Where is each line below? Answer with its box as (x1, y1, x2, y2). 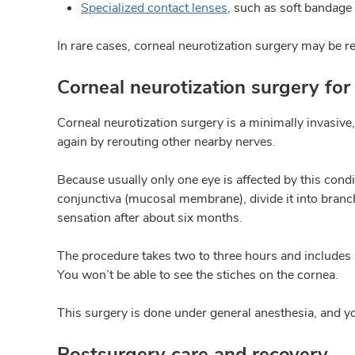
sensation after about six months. (57, 209, 242, 227)
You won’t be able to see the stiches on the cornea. (57, 266, 338, 284)
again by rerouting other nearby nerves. (57, 133, 276, 151)
